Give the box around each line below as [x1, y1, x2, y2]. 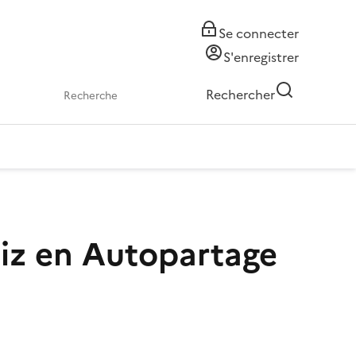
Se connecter [219, 24, 299, 43]
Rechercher [206, 85, 275, 104]
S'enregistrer [223, 48, 299, 67]
